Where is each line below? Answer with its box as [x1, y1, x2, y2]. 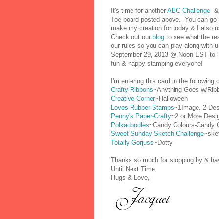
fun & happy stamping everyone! [111, 59, 203, 67]
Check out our [111, 33, 153, 41]
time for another [119, 6, 167, 14]
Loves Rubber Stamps [111, 103, 174, 111]
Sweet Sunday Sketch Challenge [111, 130, 204, 137]
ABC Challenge [167, 6, 210, 14]
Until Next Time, [111, 165, 157, 173]
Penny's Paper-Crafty [111, 112, 171, 120]
